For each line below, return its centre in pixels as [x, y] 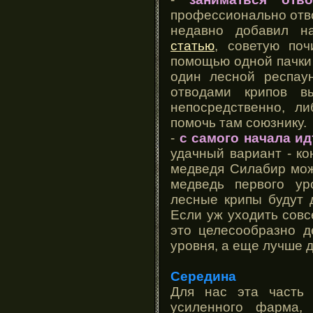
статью [192, 45]
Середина [203, 276]
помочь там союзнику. [239, 122]
